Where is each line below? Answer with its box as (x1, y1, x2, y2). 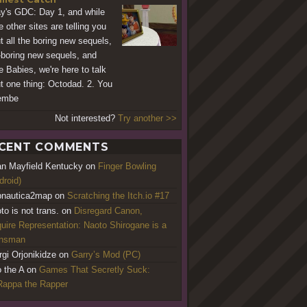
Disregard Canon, (74, 205, 143, 216)
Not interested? (54, 112, 118, 123)
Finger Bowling (98, 160, 156, 171)
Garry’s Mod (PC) (71, 249, 140, 260)
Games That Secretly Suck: (39, 264, 150, 275)
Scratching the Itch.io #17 (67, 190, 169, 201)
